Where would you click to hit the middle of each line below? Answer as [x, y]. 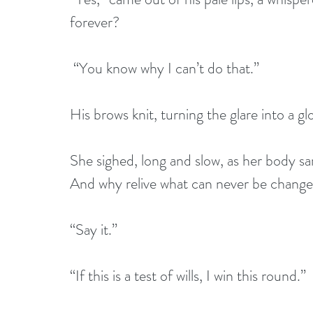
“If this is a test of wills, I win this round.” [188, 275]
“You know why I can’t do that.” [166, 68]
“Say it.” [95, 229]
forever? [98, 22]
